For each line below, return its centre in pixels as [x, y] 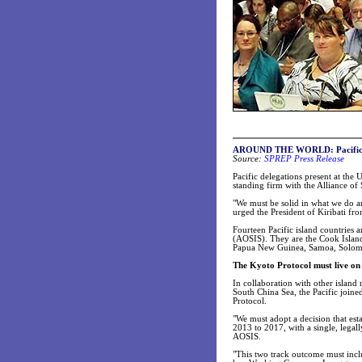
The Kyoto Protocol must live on [297, 265]
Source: [247, 159]
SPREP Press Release [304, 159]
